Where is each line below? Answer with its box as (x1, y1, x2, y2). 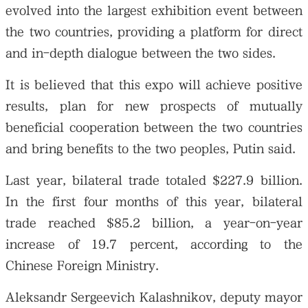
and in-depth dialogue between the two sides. (5, 46, 276, 61)
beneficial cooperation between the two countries (5, 120, 302, 135)
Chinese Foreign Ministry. (5, 258, 159, 274)
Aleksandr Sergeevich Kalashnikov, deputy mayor (5, 290, 302, 305)
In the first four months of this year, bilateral (5, 195, 302, 210)
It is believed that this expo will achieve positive (5, 78, 302, 93)
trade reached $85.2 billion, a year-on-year (5, 216, 302, 231)
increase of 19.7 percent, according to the (5, 237, 302, 252)
